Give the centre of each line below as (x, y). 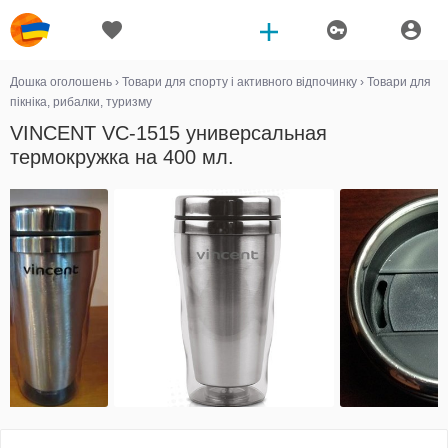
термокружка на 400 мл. (122, 157)
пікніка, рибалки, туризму (81, 102)
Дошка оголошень (61, 82)
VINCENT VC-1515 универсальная (168, 133)
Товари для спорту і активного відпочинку (241, 82)
